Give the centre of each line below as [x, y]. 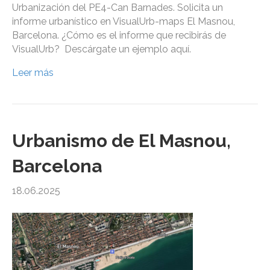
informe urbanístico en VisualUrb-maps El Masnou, [124, 22]
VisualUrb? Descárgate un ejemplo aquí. [102, 49]
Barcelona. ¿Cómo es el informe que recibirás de [119, 36]
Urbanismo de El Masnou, [121, 141]
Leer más [33, 73]
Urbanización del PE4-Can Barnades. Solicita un [118, 8]
